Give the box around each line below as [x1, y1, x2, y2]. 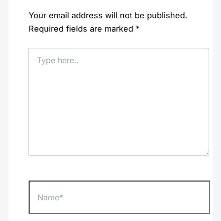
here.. [28, 57, 46, 66]
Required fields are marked [28, 23, 136, 34]
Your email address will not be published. [28, 10, 187, 20]
